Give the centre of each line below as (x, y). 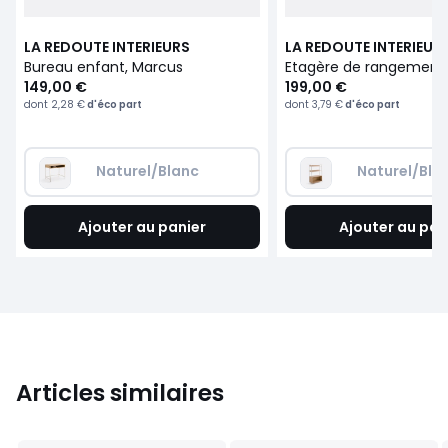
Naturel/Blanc (147, 171)
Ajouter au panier (142, 227)
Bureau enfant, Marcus (103, 67)
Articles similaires (120, 393)
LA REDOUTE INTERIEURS (107, 47)
